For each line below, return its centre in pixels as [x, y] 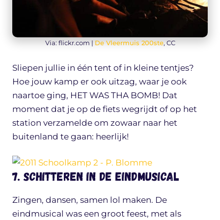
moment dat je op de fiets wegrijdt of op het [105, 109]
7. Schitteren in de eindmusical [96, 176]
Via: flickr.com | [70, 43]
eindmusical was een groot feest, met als [97, 214]
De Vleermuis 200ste [129, 43]
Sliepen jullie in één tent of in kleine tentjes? [103, 68]
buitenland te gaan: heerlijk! [70, 136]
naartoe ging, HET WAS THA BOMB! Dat [95, 95]
